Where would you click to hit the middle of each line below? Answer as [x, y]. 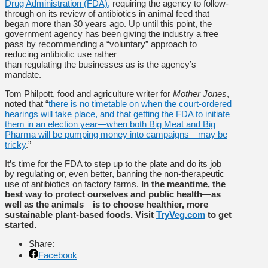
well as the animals [44, 204]
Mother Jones [200, 93]
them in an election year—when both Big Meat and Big [110, 124]
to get [218, 214]
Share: [43, 243]
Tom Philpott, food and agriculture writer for [89, 93]
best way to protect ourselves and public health [103, 194]
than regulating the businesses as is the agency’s [100, 64]
